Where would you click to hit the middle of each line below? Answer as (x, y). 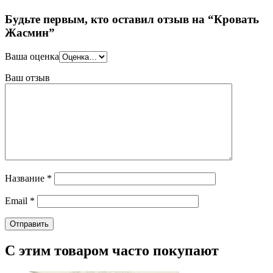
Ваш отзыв (27, 77)
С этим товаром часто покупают (112, 250)
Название (26, 178)
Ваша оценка (32, 56)
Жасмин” (30, 33)
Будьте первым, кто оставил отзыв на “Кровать (132, 19)
